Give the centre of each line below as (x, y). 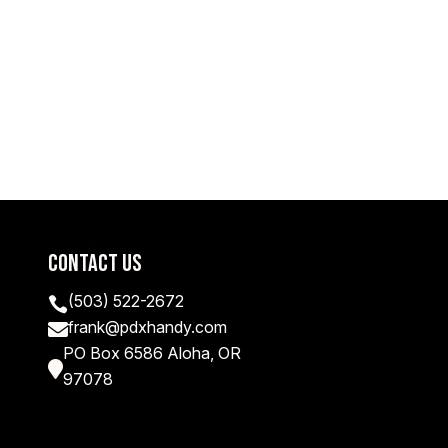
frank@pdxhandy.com (147, 327)
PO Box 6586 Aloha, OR (151, 353)
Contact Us (94, 264)
